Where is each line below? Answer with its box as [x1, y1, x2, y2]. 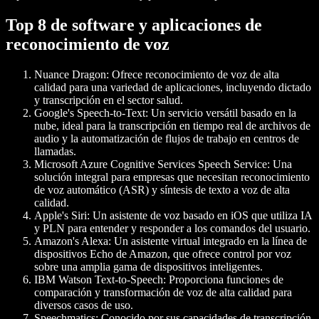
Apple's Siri [34, 209, 87, 221]
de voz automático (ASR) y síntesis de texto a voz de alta [34, 183, 290, 196]
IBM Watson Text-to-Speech [34, 273, 163, 286]
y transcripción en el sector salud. [34, 93, 183, 106]
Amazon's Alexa [34, 234, 108, 247]
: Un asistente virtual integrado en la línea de [108, 234, 307, 247]
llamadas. [34, 145, 76, 157]
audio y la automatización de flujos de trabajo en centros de [34, 132, 299, 145]
